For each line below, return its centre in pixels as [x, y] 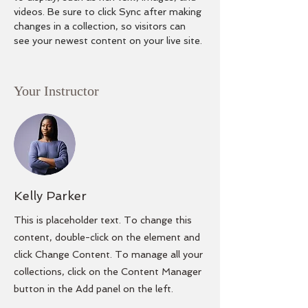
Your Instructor [56, 91]
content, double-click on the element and [107, 237]
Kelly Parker [50, 196]
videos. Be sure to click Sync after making [109, 12]
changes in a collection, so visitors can [101, 26]
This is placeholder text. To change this [103, 220]
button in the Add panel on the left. [93, 289]
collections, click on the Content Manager [108, 272]
